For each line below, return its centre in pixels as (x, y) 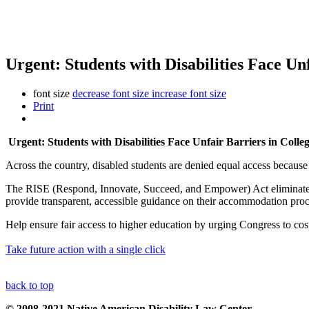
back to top (30, 285)
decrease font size (111, 93)
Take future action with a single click (86, 249)
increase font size (189, 93)
